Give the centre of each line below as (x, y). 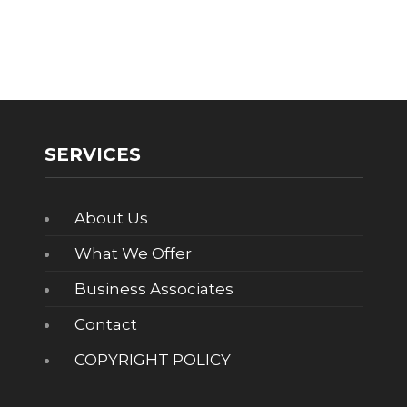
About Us (111, 218)
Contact (105, 324)
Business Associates (154, 289)
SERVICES (92, 154)
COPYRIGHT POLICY (152, 360)
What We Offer (133, 253)
